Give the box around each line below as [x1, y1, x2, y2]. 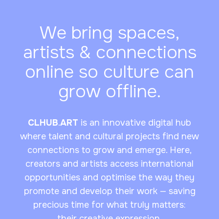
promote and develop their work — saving [23, 186, 196, 197]
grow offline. [58, 80, 161, 103]
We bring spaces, [39, 22, 180, 44]
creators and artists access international [25, 158, 194, 170]
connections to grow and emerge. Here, [27, 145, 192, 156]
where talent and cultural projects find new [20, 131, 199, 142]
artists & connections [22, 41, 197, 64]
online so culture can [25, 61, 194, 84]
